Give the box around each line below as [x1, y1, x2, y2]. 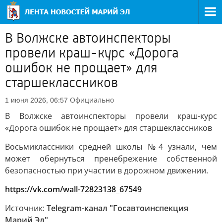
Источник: [5, 203, 47, 214]
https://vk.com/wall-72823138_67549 [5, 184, 142, 195]
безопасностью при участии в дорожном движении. [5, 165, 208, 176]
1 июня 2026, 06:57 [5, 96, 68, 104]
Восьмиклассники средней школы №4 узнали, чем [5, 141, 217, 152]
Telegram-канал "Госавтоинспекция [47, 203, 188, 214]
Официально [70, 95, 114, 105]
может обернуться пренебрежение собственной [5, 153, 217, 164]
